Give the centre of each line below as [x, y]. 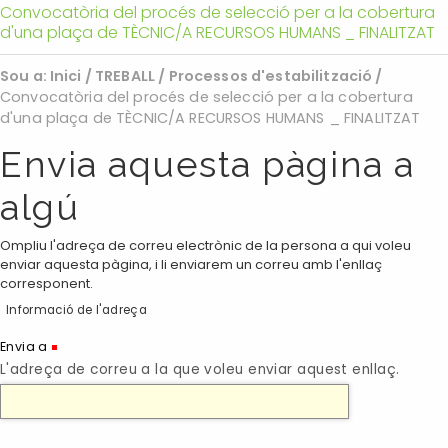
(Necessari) [108, 346]
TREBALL [125, 75]
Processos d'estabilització [270, 75]
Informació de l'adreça [76, 309]
